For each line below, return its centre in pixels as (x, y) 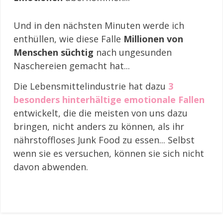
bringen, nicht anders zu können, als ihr (99, 126)
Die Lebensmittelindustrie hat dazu (91, 86)
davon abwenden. (51, 167)
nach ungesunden (133, 52)
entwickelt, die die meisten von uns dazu (101, 113)
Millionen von (153, 39)
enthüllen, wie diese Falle (68, 39)
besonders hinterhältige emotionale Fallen (109, 100)
